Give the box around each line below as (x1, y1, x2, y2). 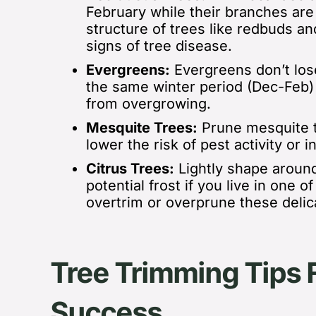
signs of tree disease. (86, 37, 241, 54)
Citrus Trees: (86, 159, 174, 177)
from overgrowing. (86, 95, 211, 112)
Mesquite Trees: (86, 119, 197, 136)
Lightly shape (174, 159, 268, 177)
